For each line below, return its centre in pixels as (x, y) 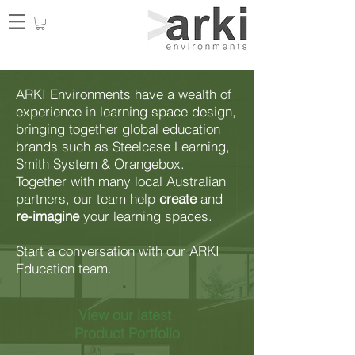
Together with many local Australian (121, 181)
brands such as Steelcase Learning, (123, 146)
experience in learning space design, (126, 111)
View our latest (127, 315)
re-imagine (48, 216)
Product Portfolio (127, 333)
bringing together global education (118, 128)
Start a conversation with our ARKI (118, 250)
